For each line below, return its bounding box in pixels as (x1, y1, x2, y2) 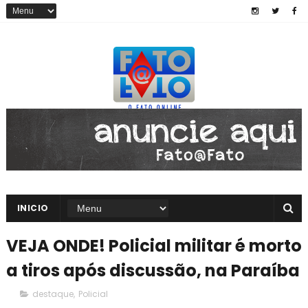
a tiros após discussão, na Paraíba (5, 259, 300, 282)
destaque (32, 288, 74, 300)
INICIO (16, 202, 49, 214)
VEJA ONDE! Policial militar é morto (5, 234, 302, 257)
